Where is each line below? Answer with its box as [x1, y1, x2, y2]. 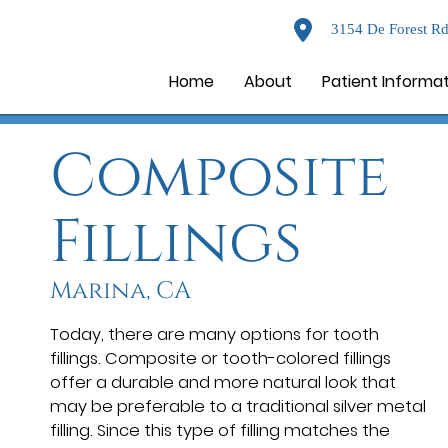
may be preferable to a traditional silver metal [50, 394, 426, 418]
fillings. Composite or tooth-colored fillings [50, 346, 391, 370]
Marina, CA [50, 275, 191, 307]
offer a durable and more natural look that [50, 370, 396, 394]
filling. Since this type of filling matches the [50, 418, 390, 442]
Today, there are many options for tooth [50, 322, 379, 346]
